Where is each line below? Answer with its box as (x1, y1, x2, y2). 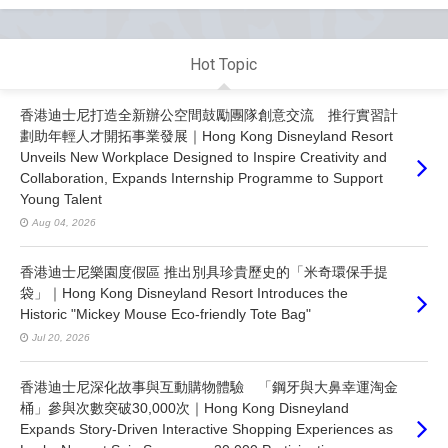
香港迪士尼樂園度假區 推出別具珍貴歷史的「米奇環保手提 (20, 263, 388, 280)
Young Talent (20, 190, 102, 207)
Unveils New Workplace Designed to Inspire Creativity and (20, 148, 387, 165)
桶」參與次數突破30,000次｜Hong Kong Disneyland (20, 399, 349, 416)
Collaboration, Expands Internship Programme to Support (20, 169, 383, 186)
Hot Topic (190, 54, 258, 74)
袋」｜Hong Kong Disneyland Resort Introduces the (20, 284, 348, 301)
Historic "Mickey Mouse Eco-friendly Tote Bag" (20, 305, 311, 322)
